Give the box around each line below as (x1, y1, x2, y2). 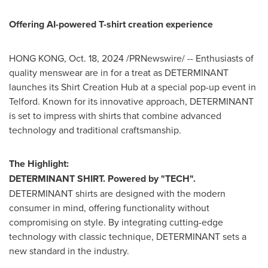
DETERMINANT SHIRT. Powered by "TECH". (9, 172, 196, 185)
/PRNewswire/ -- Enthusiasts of (124, 51, 254, 65)
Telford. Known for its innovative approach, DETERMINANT (9, 95, 254, 108)
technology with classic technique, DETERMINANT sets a (9, 230, 246, 243)
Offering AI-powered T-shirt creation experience (9, 17, 215, 31)
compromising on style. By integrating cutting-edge (9, 215, 223, 229)
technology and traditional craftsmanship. (9, 123, 184, 136)
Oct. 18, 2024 (69, 51, 124, 65)
